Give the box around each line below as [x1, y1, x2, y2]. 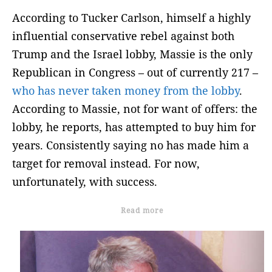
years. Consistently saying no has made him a [12, 138, 249, 153]
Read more [121, 205, 163, 216]
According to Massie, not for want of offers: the [12, 101, 257, 117]
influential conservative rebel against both [12, 29, 234, 44]
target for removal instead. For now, [12, 156, 200, 171]
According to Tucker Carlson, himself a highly [12, 10, 251, 25]
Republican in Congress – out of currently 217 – [12, 65, 258, 80]
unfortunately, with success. [12, 174, 157, 189]
